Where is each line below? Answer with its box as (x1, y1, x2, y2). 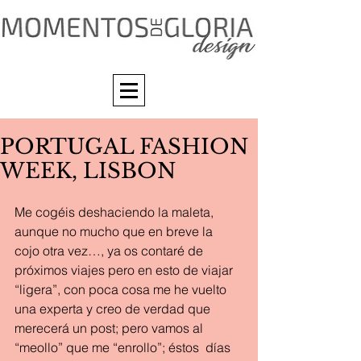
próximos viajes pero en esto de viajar (15, 262, 236, 278)
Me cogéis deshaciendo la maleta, (15, 204, 217, 220)
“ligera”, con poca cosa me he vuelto (15, 281, 230, 297)
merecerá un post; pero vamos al (15, 320, 206, 336)
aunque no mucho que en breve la (15, 223, 216, 239)
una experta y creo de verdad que (15, 301, 214, 317)
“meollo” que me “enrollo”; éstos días (15, 339, 237, 355)
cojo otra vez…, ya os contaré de (15, 243, 206, 259)
